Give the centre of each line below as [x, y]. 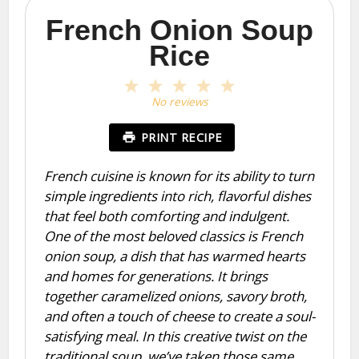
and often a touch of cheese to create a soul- [179, 317]
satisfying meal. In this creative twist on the [175, 337]
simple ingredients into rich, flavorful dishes [177, 196]
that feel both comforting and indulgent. [166, 216]
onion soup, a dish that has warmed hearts [174, 256]
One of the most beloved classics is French [173, 236]
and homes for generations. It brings [155, 276]
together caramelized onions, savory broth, [175, 296]
